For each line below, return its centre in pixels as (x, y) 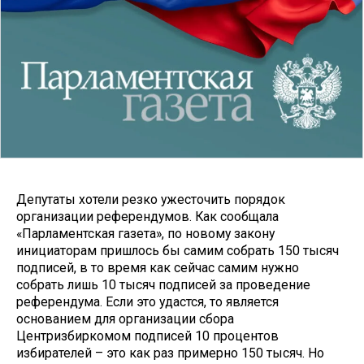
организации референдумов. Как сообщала (147, 217)
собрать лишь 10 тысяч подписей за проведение (163, 285)
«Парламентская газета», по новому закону (145, 234)
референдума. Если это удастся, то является (147, 302)
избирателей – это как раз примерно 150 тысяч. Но (170, 353)
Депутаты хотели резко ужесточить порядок (151, 200)
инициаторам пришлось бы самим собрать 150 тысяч (178, 251)
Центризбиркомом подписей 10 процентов (147, 336)
